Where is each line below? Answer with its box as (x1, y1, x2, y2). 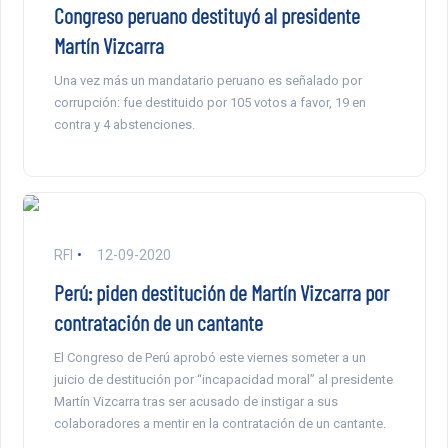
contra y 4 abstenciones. (53, 116, 195, 132)
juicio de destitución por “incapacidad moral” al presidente (53, 371, 393, 387)
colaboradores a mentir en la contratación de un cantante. (53, 415, 386, 431)
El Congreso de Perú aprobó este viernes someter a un (53, 349, 366, 365)
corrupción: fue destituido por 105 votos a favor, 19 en (53, 94, 366, 110)
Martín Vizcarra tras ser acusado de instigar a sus (53, 393, 338, 409)
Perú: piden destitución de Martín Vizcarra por (53, 278, 389, 305)
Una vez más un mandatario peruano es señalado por (53, 72, 362, 88)
